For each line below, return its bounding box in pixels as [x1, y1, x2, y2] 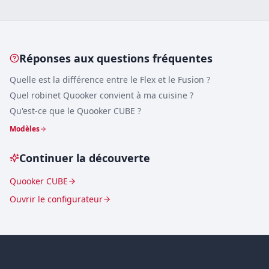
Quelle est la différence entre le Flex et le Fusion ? [10, 73, 210, 85]
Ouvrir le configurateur [10, 193, 103, 205]
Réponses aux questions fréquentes [19, 50, 213, 65]
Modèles [10, 123, 40, 134]
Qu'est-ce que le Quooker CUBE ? [10, 104, 141, 116]
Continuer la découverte [19, 150, 150, 165]
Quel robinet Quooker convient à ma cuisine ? [10, 89, 193, 101]
